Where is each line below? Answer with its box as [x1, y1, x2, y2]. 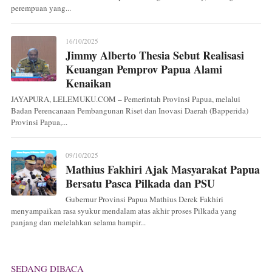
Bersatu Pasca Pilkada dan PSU [66, 175, 215, 191]
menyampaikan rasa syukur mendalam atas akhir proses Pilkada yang [11, 205, 237, 216]
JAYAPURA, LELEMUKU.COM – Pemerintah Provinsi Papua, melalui [11, 93, 240, 104]
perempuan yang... [11, 2, 71, 13]
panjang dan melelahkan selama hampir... [11, 216, 146, 228]
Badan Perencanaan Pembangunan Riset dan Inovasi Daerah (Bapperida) [11, 104, 248, 116]
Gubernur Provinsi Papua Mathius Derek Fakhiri [66, 193, 223, 205]
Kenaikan [66, 75, 111, 91]
